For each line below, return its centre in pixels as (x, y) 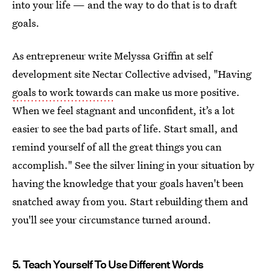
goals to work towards (63, 92)
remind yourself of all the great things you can (117, 147)
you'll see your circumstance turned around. (112, 219)
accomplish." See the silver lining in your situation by (133, 165)
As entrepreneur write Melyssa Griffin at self (112, 56)
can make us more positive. (176, 92)
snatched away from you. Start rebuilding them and (130, 201)
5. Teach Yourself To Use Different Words (108, 264)
